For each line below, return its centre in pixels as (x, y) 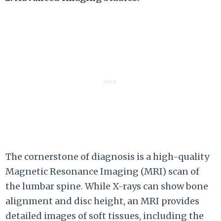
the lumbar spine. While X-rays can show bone (107, 186)
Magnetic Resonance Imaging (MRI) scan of (103, 172)
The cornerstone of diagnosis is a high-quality (108, 157)
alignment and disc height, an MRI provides (103, 201)
